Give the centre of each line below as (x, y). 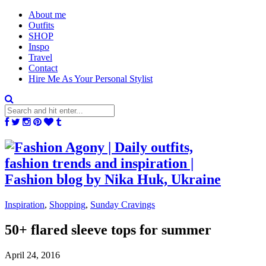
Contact (43, 68)
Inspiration (25, 204)
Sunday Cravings (123, 204)
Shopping (67, 204)
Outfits (41, 25)
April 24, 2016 (32, 255)
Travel (40, 57)
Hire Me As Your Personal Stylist (91, 79)
